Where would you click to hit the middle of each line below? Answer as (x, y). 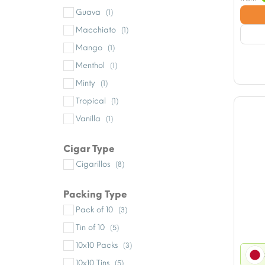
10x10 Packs (97, 245)
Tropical (91, 101)
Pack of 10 (94, 210)
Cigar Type (89, 149)
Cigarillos (93, 164)
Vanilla (88, 119)
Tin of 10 (90, 228)
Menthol (90, 66)
